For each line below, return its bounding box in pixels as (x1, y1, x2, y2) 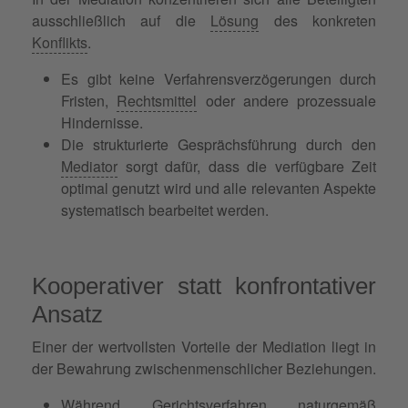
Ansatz (32, 300, 103, 328)
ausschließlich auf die (32, 9, 211, 31)
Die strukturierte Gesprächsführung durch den (61, 133, 376, 155)
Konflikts (32, 31, 87, 53)
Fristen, (61, 89, 117, 111)
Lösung (210, 9, 260, 31)
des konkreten (259, 9, 377, 31)
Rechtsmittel (117, 89, 198, 111)
